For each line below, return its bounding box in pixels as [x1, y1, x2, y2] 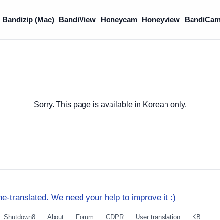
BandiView [58, 15, 96, 24]
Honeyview [141, 15, 180, 24]
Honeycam [100, 15, 137, 24]
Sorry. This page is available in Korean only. [33, 100, 187, 109]
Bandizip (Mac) [2, 15, 54, 24]
